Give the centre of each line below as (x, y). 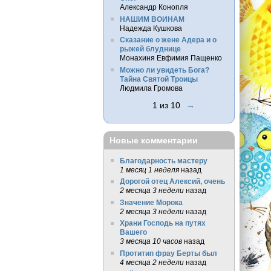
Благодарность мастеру (163, 160)
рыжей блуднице (150, 49)
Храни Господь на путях (162, 223)
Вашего (133, 232)
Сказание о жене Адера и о (168, 40)
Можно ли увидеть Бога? (164, 70)
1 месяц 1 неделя (149, 169)
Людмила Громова (151, 88)
